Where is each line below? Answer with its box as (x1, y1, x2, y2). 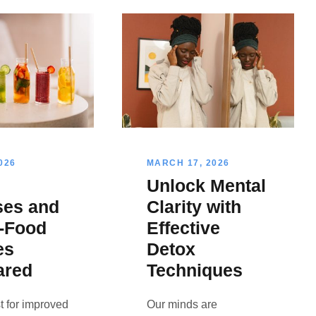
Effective (146, 218, 220, 238)
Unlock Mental (146, 176, 266, 196)
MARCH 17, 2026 (146, 158, 230, 169)
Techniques (146, 260, 243, 281)
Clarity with (146, 197, 241, 217)
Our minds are (146, 298, 217, 311)
